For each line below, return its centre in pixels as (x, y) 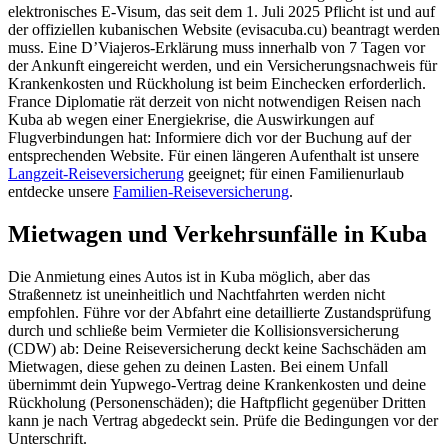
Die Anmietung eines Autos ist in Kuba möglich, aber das (189, 276)
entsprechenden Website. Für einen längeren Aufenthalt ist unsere (213, 155)
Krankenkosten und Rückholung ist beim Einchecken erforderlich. (217, 83)
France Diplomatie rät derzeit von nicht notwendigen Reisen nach (214, 101)
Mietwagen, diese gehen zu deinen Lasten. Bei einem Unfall (198, 366)
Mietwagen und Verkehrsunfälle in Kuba (217, 233)
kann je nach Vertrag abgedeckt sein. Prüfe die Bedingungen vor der (223, 420)
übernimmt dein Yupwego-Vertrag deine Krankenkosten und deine (217, 384)
